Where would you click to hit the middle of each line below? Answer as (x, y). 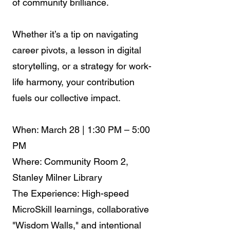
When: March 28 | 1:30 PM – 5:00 (81, 130)
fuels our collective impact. (66, 98)
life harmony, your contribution (73, 82)
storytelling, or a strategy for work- (82, 66)
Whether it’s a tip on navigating (75, 34)
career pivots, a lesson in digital (77, 50)
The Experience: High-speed (71, 193)
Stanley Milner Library (57, 177)
